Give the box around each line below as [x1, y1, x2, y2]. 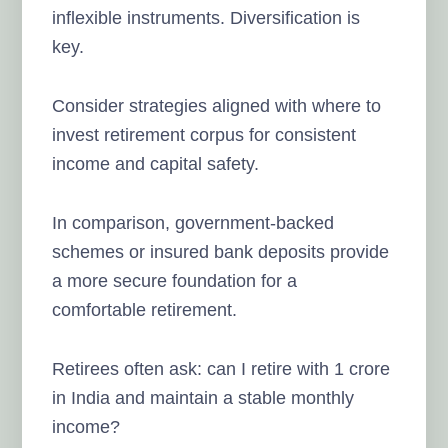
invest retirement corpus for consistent [52, 124, 357, 145]
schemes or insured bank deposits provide [52, 241, 390, 262]
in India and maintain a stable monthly [52, 387, 355, 408]
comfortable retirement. [52, 299, 238, 320]
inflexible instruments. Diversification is [52, 7, 361, 28]
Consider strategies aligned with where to [52, 95, 382, 116]
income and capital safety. [52, 153, 260, 174]
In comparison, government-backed [52, 212, 335, 233]
